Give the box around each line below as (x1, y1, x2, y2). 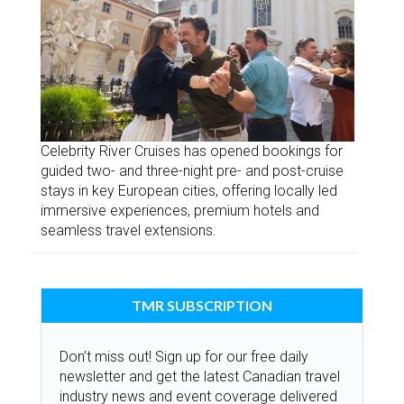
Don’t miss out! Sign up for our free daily (60, 348, 308, 366)
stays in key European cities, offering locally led (41, 182, 337, 200)
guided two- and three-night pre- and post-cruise (41, 162, 344, 180)
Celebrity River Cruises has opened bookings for (41, 142, 343, 161)
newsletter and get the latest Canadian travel (60, 368, 340, 386)
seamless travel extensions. (41, 222, 216, 240)
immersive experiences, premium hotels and (41, 202, 319, 220)
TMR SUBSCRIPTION (132, 297, 272, 315)
